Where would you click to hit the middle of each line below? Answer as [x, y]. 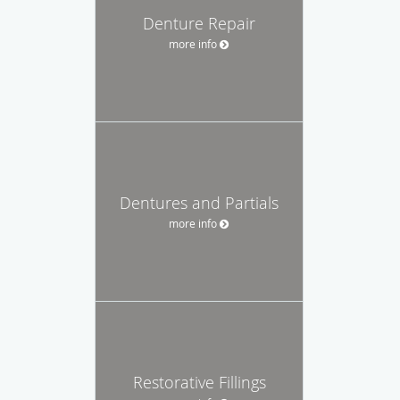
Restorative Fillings [199, 382]
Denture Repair [199, 23]
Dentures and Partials [199, 202]
